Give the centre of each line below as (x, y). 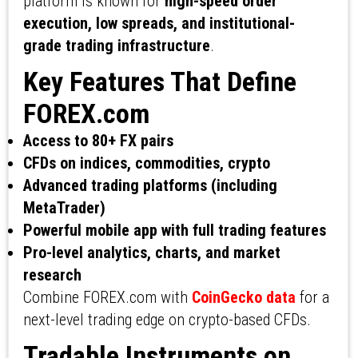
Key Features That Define (159, 82)
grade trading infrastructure (116, 46)
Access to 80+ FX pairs (98, 141)
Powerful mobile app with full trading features (174, 231)
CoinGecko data (243, 298)
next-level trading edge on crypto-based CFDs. (167, 320)
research (52, 275)
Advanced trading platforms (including (150, 186)
